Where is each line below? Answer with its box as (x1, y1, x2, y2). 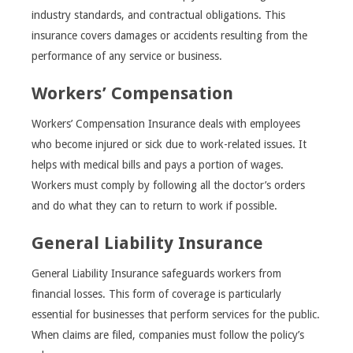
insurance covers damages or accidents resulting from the (32, 29, 307, 43)
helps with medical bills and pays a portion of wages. (32, 158, 284, 172)
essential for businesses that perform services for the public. (32, 308, 320, 321)
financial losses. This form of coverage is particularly (32, 288, 281, 301)
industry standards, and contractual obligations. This (32, 9, 285, 22)
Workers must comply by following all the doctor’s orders (32, 179, 305, 192)
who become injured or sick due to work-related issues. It (32, 138, 307, 151)
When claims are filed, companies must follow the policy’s (32, 329, 304, 342)
